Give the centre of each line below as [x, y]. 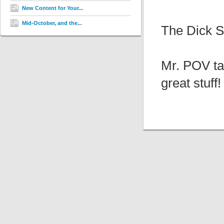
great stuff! [191, 83]
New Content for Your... [52, 8]
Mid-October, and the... [52, 23]
